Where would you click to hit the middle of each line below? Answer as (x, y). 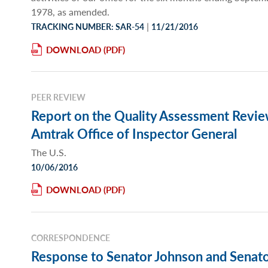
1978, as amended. (70, 11)
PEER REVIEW (58, 97)
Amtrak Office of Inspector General (134, 134)
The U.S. (49, 152)
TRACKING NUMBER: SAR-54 (88, 26)
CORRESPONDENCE (71, 237)
